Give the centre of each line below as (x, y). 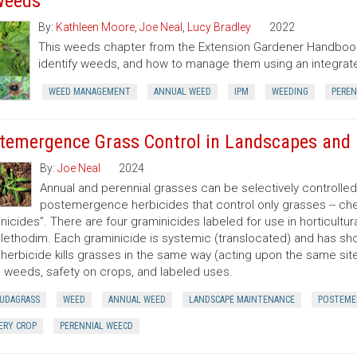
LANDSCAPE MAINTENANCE (241, 300)
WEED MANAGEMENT (90, 92)
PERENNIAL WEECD (96, 326)
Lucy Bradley (219, 27)
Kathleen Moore (95, 27)
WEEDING (290, 92)
